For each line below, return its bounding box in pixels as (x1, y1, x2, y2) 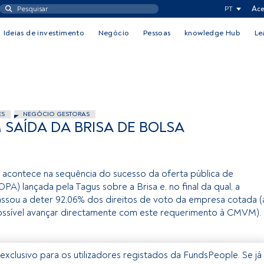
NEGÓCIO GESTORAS (23, 110, 90, 118)
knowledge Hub (184, 28, 241, 38)
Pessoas (143, 28, 171, 38)
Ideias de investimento (3, 28, 85, 38)
